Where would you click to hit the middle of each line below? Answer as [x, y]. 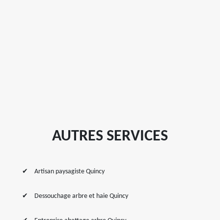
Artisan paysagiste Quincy [69, 172]
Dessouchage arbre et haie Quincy [81, 196]
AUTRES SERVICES [110, 137]
